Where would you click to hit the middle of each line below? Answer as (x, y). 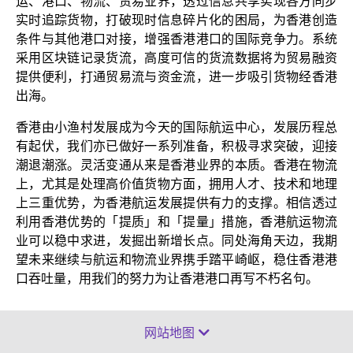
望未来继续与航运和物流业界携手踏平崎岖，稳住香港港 (176, 260)
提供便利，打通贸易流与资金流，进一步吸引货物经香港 (176, 77)
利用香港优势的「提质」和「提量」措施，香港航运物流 (176, 222)
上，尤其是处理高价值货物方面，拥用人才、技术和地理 (176, 184)
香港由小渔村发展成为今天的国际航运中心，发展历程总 (176, 128)
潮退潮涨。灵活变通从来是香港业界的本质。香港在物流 (176, 165)
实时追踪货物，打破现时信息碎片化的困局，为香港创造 (176, 20)
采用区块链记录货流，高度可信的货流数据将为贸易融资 (176, 58)
